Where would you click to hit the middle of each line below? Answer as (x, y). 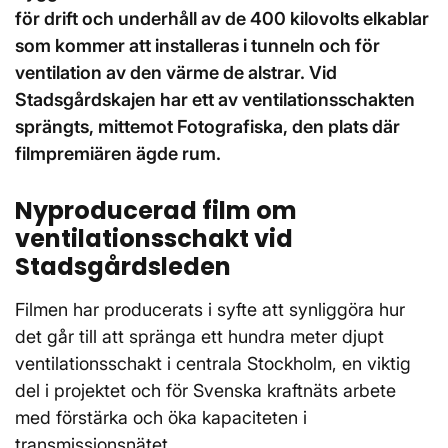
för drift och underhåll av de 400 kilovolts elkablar (222, 18)
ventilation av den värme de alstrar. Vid (176, 72)
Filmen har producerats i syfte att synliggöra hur (210, 309)
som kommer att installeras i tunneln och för (197, 45)
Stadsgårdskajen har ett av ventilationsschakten (215, 99)
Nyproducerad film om (156, 210)
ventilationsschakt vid (154, 238)
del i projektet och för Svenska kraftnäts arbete (205, 390)
